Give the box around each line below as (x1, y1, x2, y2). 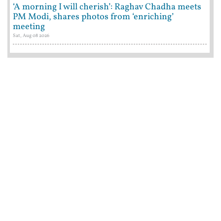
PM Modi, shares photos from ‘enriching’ (13, 10, 174, 23)
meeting (13, 20, 45, 33)
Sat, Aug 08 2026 (13, 32, 49, 39)
